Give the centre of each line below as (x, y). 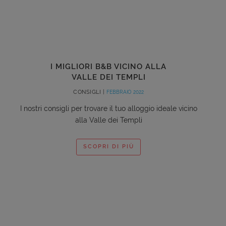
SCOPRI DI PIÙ (108, 147)
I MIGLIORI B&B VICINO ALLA (108, 66)
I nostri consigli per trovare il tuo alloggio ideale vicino (108, 108)
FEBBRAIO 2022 (125, 92)
